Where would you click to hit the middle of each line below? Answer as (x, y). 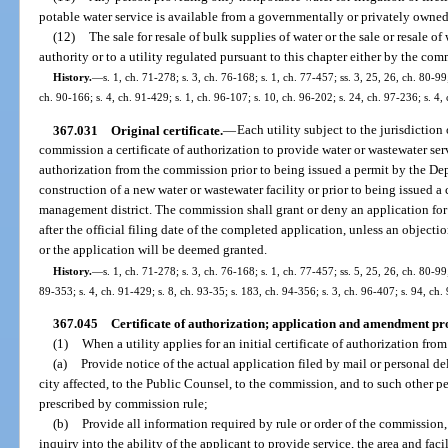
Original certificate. (166, 130)
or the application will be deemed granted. (153, 250)
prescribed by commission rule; (124, 403)
